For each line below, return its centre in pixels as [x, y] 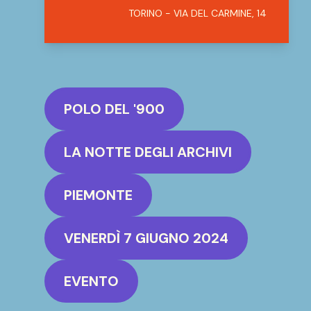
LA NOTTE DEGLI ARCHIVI [148, 152]
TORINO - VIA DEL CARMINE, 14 [197, 13]
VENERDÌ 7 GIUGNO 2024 [146, 238]
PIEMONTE [98, 195]
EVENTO [91, 281]
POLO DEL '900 [114, 109]
